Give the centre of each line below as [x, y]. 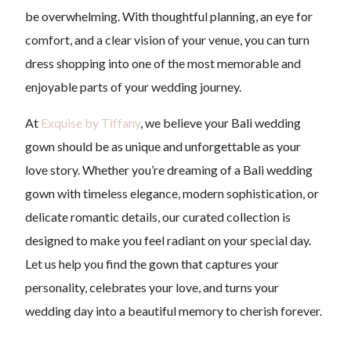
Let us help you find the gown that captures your [152, 264]
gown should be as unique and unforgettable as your [163, 147]
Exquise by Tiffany [91, 123]
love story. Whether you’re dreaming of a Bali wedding [169, 170]
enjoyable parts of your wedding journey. [134, 87]
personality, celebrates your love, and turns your [152, 288]
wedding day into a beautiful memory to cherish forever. [174, 311]
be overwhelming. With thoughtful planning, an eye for [169, 16]
